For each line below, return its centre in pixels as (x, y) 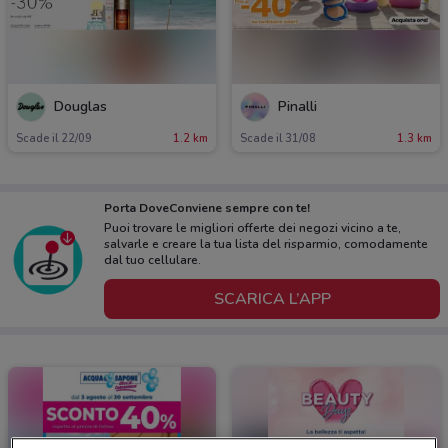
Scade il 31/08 (278, 139)
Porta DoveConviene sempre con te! (207, 208)
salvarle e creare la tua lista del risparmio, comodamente (266, 244)
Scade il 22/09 (54, 139)
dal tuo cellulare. (152, 260)
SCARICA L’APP (272, 298)
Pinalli (297, 106)
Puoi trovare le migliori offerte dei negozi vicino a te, (252, 228)
